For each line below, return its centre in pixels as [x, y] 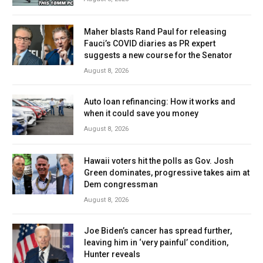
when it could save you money [141, 113]
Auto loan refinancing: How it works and [160, 101]
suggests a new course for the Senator [158, 55]
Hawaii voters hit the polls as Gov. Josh [159, 161]
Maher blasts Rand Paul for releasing [155, 31]
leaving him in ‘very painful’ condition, [156, 243]
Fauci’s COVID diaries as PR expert [150, 43]
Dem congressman [121, 185]
